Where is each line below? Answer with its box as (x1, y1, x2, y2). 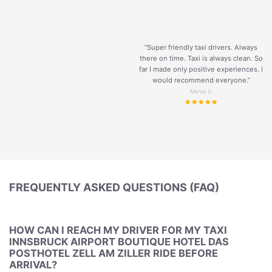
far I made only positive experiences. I (139, 64, 263, 73)
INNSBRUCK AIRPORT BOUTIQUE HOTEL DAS (9, 236, 229, 248)
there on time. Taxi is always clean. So (139, 53, 263, 63)
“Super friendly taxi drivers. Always (144, 42, 257, 52)
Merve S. (189, 87, 212, 95)
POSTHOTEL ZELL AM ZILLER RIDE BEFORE (9, 247, 218, 260)
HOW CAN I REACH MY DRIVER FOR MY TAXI (9, 224, 227, 237)
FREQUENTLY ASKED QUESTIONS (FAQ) (9, 180, 219, 194)
